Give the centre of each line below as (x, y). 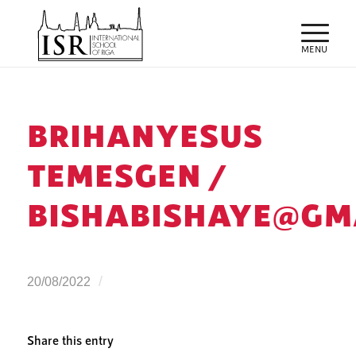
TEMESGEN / (127, 174)
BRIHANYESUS (145, 135)
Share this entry (70, 340)
